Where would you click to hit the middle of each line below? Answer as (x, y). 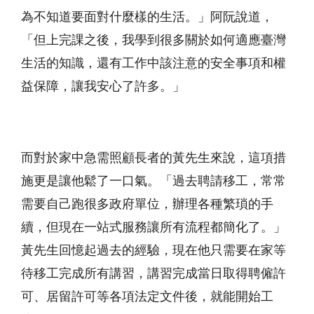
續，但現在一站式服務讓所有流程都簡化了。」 (153, 227)
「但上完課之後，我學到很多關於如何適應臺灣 (153, 40)
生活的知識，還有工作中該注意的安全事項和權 (153, 63)
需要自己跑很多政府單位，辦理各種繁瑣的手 (147, 204)
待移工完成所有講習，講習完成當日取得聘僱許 (153, 274)
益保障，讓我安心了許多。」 (103, 87)
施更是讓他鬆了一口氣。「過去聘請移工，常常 (153, 181)
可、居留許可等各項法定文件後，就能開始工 (147, 297)
